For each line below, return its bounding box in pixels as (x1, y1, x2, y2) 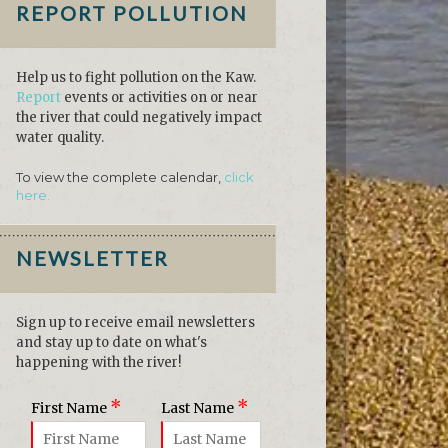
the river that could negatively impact (16, 109, 262, 127)
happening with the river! (16, 354, 181, 372)
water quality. (16, 129, 104, 147)
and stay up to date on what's (16, 334, 207, 352)
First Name (31, 399, 110, 418)
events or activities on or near (61, 89, 258, 107)
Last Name (161, 399, 237, 418)
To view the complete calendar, (16, 169, 224, 186)
